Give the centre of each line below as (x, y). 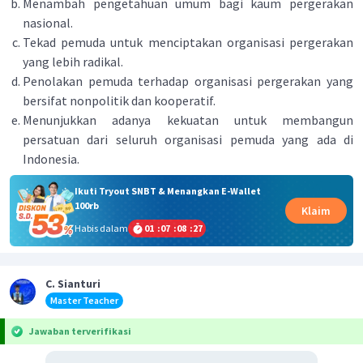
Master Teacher (84, 300)
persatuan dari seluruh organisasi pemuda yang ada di (188, 139)
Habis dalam (101, 228)
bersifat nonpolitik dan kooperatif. (119, 100)
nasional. (48, 23)
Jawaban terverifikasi (80, 331)
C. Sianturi (73, 283)
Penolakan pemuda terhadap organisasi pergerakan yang (188, 81)
